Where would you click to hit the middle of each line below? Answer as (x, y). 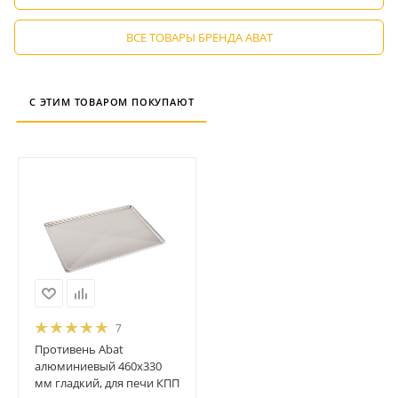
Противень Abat (79, 349)
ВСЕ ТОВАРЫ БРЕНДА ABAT (199, 37)
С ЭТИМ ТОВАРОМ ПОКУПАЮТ (111, 101)
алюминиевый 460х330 (98, 366)
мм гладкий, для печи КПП (107, 382)
